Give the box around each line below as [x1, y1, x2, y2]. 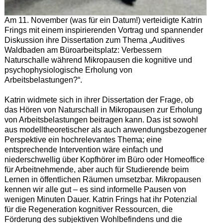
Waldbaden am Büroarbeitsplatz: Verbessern [4, 46, 162, 55]
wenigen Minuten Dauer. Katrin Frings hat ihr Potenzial [4, 195, 197, 204]
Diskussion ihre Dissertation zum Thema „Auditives [4, 36, 185, 45]
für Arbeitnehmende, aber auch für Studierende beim [4, 165, 189, 174]
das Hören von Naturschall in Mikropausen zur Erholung [4, 106, 202, 114]
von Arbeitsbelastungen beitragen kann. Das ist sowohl [4, 115, 198, 124]
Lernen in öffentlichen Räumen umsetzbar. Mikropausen [4, 175, 201, 184]
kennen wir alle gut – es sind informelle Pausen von [4, 185, 186, 194]
